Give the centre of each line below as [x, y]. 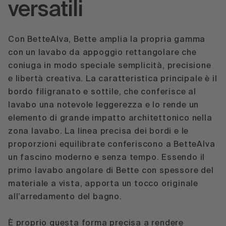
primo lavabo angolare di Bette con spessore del [111, 171]
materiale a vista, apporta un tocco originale [103, 184]
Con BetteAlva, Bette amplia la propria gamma [107, 40]
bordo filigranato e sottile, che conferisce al [102, 92]
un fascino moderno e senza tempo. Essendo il [107, 158]
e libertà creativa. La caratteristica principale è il [113, 79]
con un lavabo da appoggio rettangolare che [102, 53]
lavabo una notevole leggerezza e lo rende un [104, 105]
